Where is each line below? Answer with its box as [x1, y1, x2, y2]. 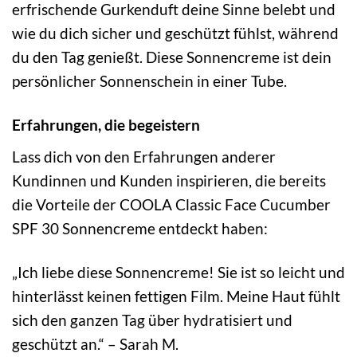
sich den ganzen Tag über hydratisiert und [12, 310, 292, 329]
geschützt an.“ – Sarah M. [12, 334, 178, 353]
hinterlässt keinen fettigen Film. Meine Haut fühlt [12, 286, 340, 305]
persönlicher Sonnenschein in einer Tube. [12, 72, 287, 91]
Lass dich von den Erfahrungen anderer [12, 147, 276, 166]
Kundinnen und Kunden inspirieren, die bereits [12, 171, 326, 190]
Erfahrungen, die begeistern [12, 116, 200, 135]
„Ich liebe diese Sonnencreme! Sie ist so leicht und [12, 262, 345, 281]
